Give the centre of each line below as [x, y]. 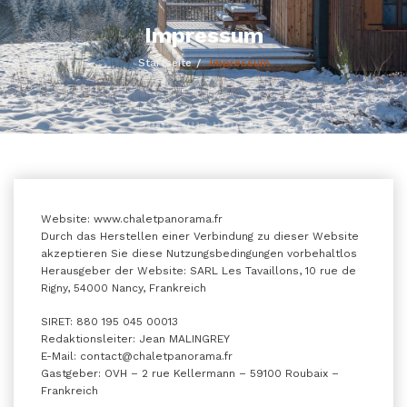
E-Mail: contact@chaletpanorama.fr [137, 356]
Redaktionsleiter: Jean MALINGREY [135, 339]
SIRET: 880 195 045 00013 [109, 322]
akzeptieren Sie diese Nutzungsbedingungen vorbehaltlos [199, 253]
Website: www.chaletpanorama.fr [132, 219]
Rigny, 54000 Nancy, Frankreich [124, 288]
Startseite [164, 63]
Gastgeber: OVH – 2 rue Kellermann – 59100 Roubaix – [190, 373]
